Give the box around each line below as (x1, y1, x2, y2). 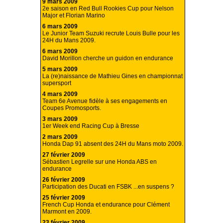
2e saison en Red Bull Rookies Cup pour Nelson (42, 5, 174, 12)
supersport (42, 80, 71, 87)
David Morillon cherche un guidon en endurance (42, 55, 173, 62)
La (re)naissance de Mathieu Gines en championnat (42, 73, 183, 80)
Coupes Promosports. (42, 105, 101, 112)
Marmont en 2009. (42, 208, 92, 216)
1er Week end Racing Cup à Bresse (42, 122, 139, 130)
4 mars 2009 (42, 91, 78, 98)
